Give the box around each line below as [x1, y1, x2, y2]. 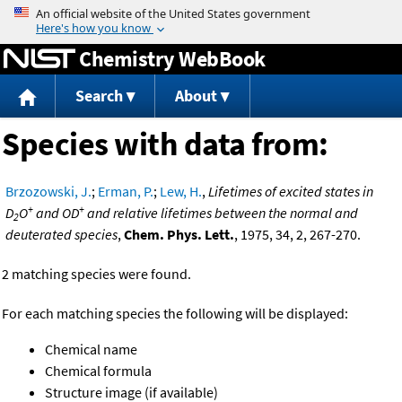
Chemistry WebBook [79, 44, 266, 73]
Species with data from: [2, 124, 328, 165]
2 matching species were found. [2, 265, 191, 284]
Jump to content [151, 4, 251, 22]
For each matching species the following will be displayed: [2, 304, 348, 323]
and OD [33, 204, 79, 223]
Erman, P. [98, 182, 153, 201]
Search [74, 85, 123, 107]
